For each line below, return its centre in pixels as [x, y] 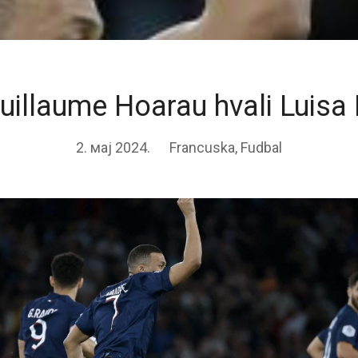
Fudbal [261, 147]
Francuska [202, 147]
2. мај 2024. [113, 147]
